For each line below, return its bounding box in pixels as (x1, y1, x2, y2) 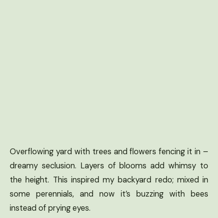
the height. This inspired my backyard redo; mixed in (10, 174, 208, 185)
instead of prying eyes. (10, 202, 91, 213)
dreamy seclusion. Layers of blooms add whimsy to (10, 160, 208, 171)
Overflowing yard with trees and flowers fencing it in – (10, 146, 208, 157)
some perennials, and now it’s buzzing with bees (10, 188, 208, 199)
